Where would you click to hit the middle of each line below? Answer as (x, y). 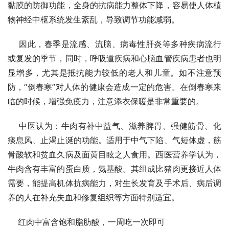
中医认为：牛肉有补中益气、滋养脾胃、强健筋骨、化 (114, 125)
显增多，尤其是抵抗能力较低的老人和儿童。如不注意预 (114, 72)
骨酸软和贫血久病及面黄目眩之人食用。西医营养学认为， (114, 154)
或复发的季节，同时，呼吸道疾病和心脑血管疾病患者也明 (114, 58)
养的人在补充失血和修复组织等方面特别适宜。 (94, 197)
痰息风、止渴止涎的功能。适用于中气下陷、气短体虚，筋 (114, 140)
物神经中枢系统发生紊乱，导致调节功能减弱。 (94, 19)
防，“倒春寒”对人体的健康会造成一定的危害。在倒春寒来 (114, 87)
